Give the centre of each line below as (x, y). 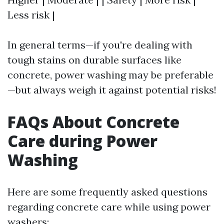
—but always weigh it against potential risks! (112, 90)
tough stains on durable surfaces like (94, 60)
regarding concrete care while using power (109, 207)
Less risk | (31, 15)
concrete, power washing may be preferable (110, 75)
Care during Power (82, 141)
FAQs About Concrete (93, 122)
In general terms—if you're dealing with (100, 45)
